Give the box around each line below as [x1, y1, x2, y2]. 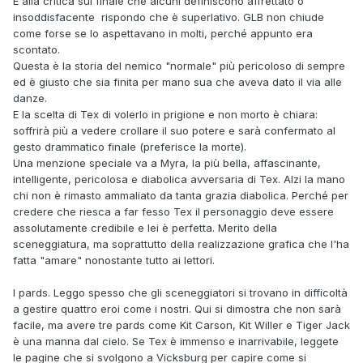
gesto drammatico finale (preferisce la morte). [13, 140, 246, 154]
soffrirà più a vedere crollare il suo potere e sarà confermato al [13, 124, 335, 138]
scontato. [13, 43, 60, 57]
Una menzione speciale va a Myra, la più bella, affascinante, [13, 156, 321, 170]
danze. [13, 92, 47, 105]
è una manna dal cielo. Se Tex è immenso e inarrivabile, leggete [13, 335, 339, 348]
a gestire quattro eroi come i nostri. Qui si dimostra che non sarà [13, 302, 341, 316]
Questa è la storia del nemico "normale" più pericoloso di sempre [13, 59, 345, 73]
